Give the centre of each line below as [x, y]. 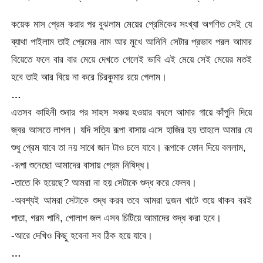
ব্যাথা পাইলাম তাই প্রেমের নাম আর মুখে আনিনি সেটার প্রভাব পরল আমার [131, 42]
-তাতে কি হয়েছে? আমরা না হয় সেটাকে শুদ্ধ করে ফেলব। [104, 183]
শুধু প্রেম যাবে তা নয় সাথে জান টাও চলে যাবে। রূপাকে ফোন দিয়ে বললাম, [129, 148]
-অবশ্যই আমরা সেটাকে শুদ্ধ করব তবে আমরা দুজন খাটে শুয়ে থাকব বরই [131, 200]
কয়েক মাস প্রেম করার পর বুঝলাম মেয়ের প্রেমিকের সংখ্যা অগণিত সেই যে [131, 24]
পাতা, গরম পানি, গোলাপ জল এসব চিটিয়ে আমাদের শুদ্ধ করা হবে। [117, 218]
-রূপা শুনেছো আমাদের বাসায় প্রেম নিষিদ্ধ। [81, 165]
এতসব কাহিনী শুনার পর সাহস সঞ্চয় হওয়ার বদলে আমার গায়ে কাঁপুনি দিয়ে [131, 112]
